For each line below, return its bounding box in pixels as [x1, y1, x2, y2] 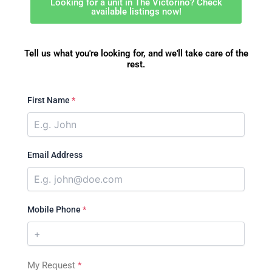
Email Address [27, 150, 83, 160]
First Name [27, 95, 72, 106]
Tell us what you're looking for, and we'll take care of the [24, 47, 248, 59]
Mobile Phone [27, 205, 83, 215]
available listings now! [90, 5, 182, 17]
